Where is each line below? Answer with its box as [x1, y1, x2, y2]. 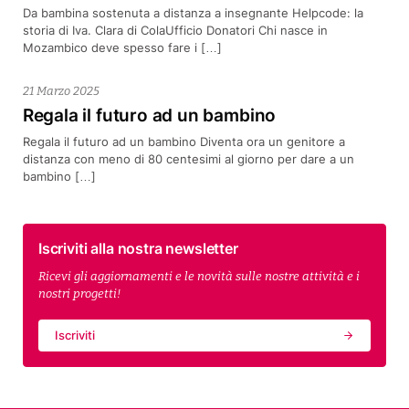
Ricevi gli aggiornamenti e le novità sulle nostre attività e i [37, 268, 360, 283]
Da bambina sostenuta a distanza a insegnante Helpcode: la [22, 5, 363, 21]
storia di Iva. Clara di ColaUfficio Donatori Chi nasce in [22, 23, 328, 38]
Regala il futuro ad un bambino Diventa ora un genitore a [22, 134, 345, 150]
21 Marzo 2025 [22, 84, 100, 99]
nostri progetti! [37, 286, 121, 300]
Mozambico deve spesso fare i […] [22, 40, 222, 56]
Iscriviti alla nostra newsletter [37, 239, 238, 258]
